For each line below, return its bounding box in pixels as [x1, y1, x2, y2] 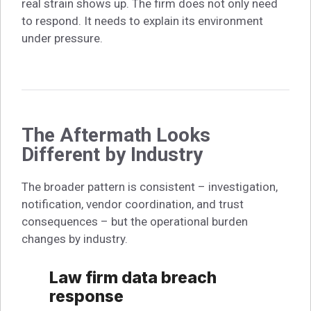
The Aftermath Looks [22, 123, 210, 146]
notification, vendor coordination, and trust [22, 196, 244, 211]
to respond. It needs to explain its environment [22, 13, 263, 28]
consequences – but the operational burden [22, 214, 248, 228]
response [49, 286, 124, 306]
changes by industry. [22, 231, 128, 246]
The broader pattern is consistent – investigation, [22, 179, 278, 194]
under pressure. [22, 31, 103, 45]
